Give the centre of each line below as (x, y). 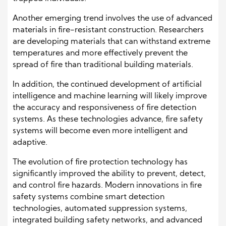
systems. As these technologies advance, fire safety (108, 120)
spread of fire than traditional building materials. (103, 65)
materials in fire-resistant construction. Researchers (108, 31)
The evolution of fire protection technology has (100, 163)
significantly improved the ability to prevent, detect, (109, 174)
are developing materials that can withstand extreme (111, 42)
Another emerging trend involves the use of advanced (112, 19)
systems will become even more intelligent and (100, 131)
